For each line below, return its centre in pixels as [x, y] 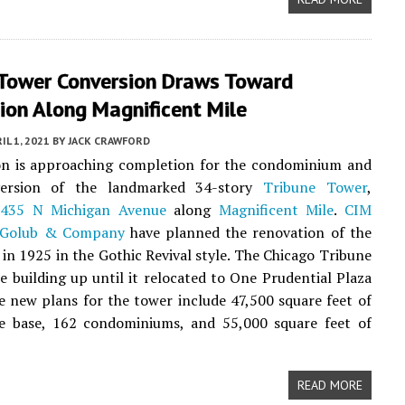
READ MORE [330, 385]
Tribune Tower [315, 187]
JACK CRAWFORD [109, 141]
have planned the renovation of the [248, 232]
